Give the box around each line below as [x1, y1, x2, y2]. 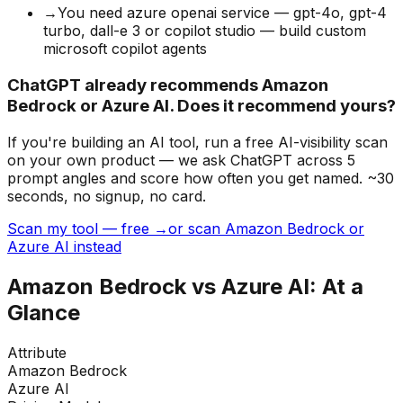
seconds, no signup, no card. [7, 186, 206, 205]
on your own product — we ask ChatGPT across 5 [7, 150, 355, 169]
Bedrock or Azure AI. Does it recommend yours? [7, 95, 396, 117]
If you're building [7, 132, 123, 151]
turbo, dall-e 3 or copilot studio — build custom [43, 22, 366, 40]
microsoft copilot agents [43, 40, 207, 58]
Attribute [7, 343, 67, 362]
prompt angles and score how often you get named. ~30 [7, 168, 394, 187]
